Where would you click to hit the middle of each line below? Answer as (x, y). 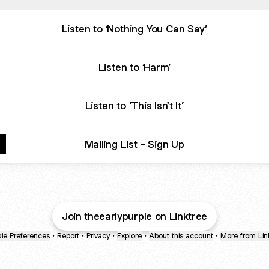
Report (68, 236)
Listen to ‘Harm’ (134, 67)
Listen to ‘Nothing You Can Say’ (134, 29)
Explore (129, 236)
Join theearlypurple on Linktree (134, 216)
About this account (181, 236)
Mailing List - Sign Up (134, 144)
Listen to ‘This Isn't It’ (134, 105)
